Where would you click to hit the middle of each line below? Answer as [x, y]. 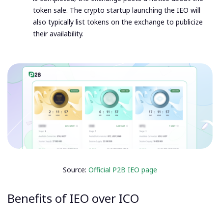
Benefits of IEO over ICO [73, 198]
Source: [76, 170]
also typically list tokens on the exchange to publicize [118, 22]
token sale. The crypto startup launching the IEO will [117, 10]
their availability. [58, 34]
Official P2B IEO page [123, 170]
